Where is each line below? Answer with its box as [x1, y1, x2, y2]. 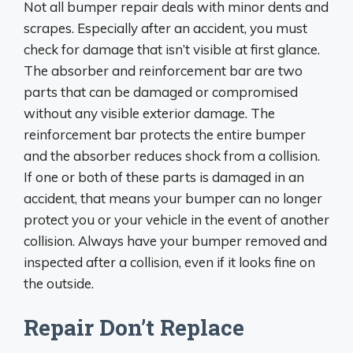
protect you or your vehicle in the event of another [24, 210, 329, 228]
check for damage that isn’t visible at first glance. [24, 40, 320, 58]
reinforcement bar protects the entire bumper [24, 125, 306, 143]
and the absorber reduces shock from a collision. [24, 147, 320, 164]
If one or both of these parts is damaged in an [24, 168, 304, 185]
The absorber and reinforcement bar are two [24, 61, 303, 79]
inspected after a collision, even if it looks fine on [24, 253, 315, 270]
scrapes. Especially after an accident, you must [24, 19, 307, 36]
